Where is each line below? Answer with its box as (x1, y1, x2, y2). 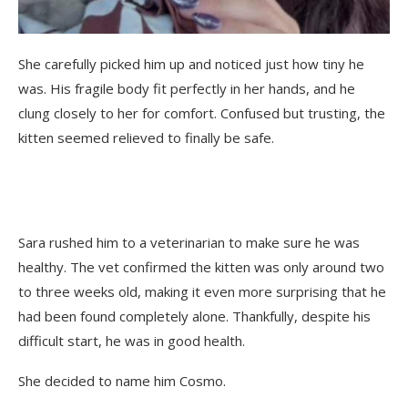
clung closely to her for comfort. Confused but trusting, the (18, 103, 385, 122)
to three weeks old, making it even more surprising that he (18, 281, 386, 301)
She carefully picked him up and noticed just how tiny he (18, 54, 364, 73)
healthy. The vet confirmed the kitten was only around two (18, 257, 384, 276)
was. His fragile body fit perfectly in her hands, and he (18, 78, 355, 97)
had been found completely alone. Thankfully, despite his (18, 306, 371, 325)
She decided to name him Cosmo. (18, 371, 226, 390)
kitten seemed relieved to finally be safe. (18, 127, 274, 147)
